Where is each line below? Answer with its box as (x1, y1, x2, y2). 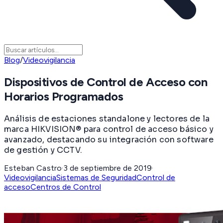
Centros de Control (30, 182, 101, 192)
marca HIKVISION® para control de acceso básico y (4, 123, 214, 134)
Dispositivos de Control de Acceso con (4, 75, 208, 90)
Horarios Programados (4, 89, 123, 104)
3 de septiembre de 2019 (63, 163, 152, 173)
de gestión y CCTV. (4, 144, 82, 155)
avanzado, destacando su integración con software (4, 134, 214, 145)
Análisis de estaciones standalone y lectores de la (4, 113, 210, 124)
